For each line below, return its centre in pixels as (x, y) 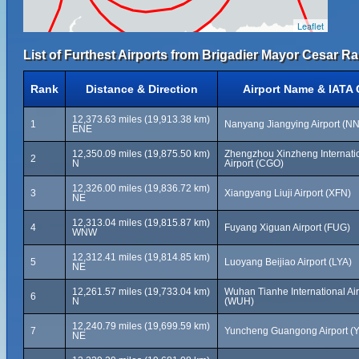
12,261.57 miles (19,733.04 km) (141, 292)
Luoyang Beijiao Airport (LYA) (288, 262)
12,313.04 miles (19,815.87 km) (141, 223)
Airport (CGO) (254, 163)
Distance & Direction (141, 89)
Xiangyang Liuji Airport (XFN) (288, 193)
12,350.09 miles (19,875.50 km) (141, 154)
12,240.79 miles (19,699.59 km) (141, 326)
